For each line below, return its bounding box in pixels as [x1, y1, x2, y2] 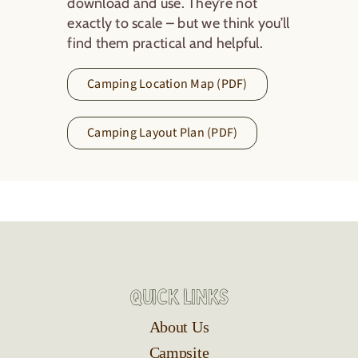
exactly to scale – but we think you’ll [67, 14, 290, 32]
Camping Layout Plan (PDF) [87, 123, 238, 141]
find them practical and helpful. [67, 34, 263, 52]
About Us [149, 318, 209, 336]
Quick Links [129, 283, 229, 312]
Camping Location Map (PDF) [87, 74, 248, 93]
